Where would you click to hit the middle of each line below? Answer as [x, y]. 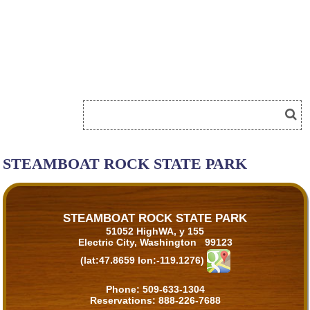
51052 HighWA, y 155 [155, 231]
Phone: [124, 290]
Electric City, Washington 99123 [155, 242]
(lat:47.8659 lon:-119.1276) [142, 260]
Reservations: [124, 301]
